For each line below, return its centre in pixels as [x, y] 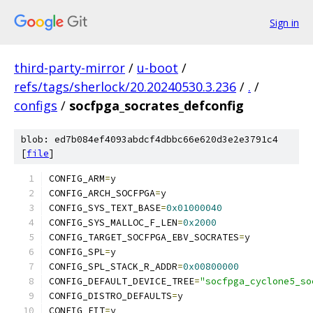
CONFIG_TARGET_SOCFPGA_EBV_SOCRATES [144, 237]
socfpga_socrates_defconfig [156, 105]
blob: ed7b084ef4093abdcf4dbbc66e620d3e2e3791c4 [150, 139]
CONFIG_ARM [77, 179]
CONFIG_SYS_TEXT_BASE [105, 208]
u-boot [158, 68]
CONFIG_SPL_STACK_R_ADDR [113, 267]
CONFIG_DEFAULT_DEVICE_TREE [122, 281]
